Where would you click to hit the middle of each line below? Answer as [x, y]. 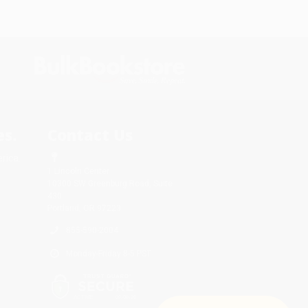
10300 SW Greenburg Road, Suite [110, 183]
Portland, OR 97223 [84, 208]
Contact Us [90, 134]
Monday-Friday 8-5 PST [108, 253]
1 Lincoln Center [78, 171]
